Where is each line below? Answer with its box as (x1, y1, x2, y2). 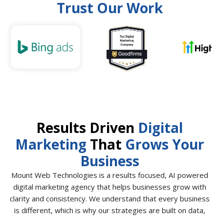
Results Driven (36, 118, 138, 137)
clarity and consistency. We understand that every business (9, 193, 210, 203)
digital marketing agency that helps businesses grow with (13, 181, 206, 192)
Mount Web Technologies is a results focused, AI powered (11, 170, 208, 180)
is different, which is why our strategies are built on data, (14, 205, 205, 215)
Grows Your (125, 134, 204, 153)
